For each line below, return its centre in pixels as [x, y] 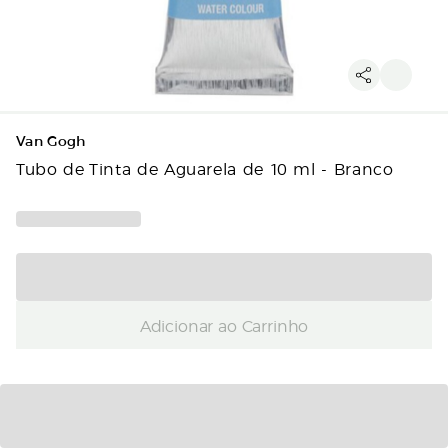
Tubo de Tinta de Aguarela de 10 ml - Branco [205, 168]
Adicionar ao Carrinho [224, 324]
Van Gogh [51, 141]
